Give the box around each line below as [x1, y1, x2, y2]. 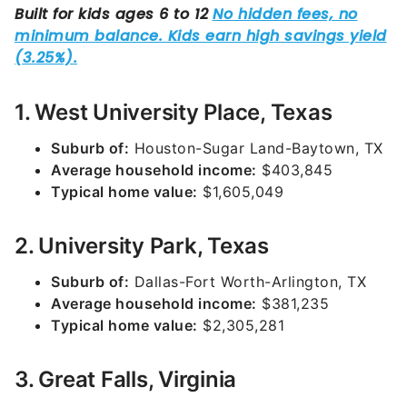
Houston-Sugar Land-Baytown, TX [129, 139, 383, 157]
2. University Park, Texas [15, 233, 269, 259]
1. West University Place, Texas [15, 99, 333, 125]
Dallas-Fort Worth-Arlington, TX [129, 273, 366, 291]
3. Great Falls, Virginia [15, 366, 236, 392]
